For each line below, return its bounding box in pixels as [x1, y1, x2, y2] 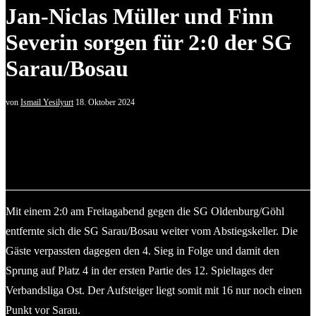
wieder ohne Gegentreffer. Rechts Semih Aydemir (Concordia [6, 142, 298, 154]
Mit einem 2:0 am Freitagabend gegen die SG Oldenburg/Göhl [6, 205, 284, 217]
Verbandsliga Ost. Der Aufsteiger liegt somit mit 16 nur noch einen [6, 284, 302, 296]
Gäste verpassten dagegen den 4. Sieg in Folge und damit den [6, 244, 279, 257]
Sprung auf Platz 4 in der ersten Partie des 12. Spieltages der [6, 264, 273, 276]
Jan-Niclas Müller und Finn [6, 4, 274, 30]
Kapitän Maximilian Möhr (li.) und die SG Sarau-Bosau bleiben [6, 122, 309, 135]
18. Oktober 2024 [75, 97, 135, 107]
